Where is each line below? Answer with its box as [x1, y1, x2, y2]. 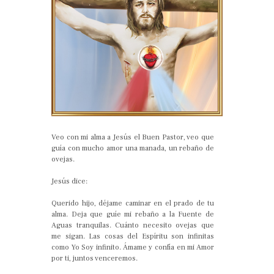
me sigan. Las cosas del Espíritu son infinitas [51, 231, 214, 241]
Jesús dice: [51, 176, 87, 186]
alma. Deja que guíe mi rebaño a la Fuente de [51, 209, 214, 219]
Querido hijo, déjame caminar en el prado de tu [51, 198, 214, 208]
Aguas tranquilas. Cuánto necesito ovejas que [51, 220, 214, 230]
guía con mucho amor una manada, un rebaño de [51, 143, 214, 153]
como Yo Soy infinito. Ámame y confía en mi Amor [51, 242, 214, 252]
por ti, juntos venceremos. [51, 253, 139, 263]
